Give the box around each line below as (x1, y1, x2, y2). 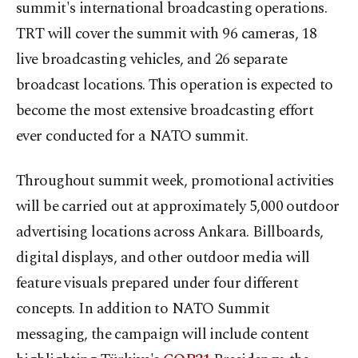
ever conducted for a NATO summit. (16, 125, 249, 149)
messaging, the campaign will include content (16, 323, 309, 347)
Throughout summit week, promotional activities (16, 169, 334, 193)
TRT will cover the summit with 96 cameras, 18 (16, 22, 317, 46)
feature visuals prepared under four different (16, 272, 299, 296)
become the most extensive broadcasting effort (16, 99, 314, 123)
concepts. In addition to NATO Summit (16, 297, 270, 321)
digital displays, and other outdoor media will (16, 246, 310, 270)
